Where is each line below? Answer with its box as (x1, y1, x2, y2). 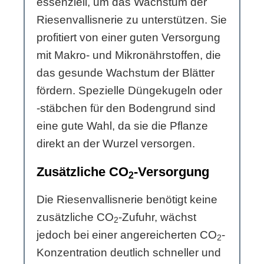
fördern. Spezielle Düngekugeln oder (37, 84, 222, 97)
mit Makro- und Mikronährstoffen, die (37, 48, 221, 61)
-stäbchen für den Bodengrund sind (37, 101, 216, 114)
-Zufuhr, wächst (118, 210, 196, 223)
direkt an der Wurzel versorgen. (37, 137, 195, 150)
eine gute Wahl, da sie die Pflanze (37, 119, 208, 132)
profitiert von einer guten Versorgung (37, 31, 220, 44)
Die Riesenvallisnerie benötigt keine (37, 193, 217, 206)
